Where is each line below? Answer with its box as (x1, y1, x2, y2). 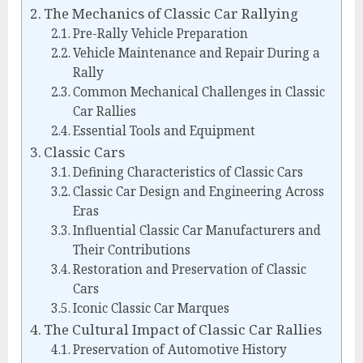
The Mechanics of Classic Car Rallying (44, 4, 299, 23)
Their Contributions (72, 241, 190, 259)
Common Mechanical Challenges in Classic (72, 83, 325, 101)
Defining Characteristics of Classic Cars (72, 164, 303, 181)
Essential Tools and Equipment (72, 122, 255, 140)
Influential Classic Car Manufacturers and (72, 222, 321, 240)
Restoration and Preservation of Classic (72, 261, 306, 279)
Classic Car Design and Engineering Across (72, 183, 324, 201)
